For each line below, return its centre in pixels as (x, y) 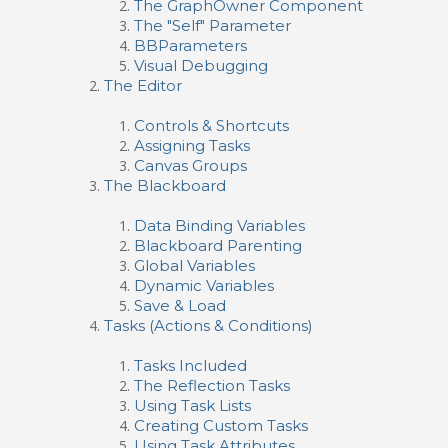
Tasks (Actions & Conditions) (208, 325)
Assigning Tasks (192, 145)
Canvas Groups (190, 165)
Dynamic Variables (204, 285)
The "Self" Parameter (212, 25)
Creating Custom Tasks (221, 425)
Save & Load (180, 305)
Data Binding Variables (219, 225)
